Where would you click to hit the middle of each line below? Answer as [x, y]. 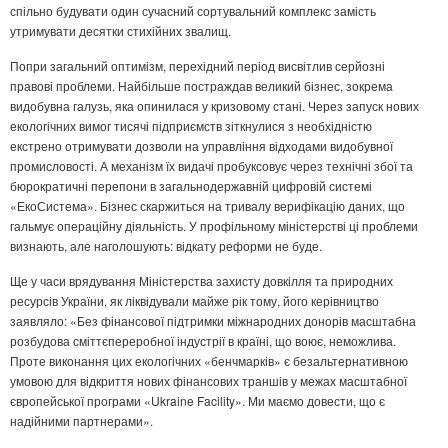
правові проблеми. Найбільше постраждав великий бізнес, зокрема [201, 86]
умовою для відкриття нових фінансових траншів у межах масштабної [208, 381]
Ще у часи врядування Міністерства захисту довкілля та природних [201, 281]
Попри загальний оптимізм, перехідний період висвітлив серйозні [197, 66]
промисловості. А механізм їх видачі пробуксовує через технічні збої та [211, 166]
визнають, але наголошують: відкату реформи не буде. [166, 246]
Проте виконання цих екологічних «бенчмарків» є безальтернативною [209, 361]
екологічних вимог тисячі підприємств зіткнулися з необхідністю [191, 126]
